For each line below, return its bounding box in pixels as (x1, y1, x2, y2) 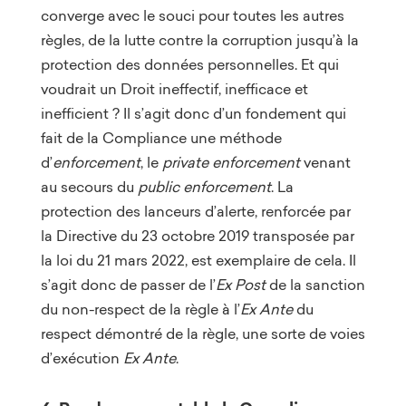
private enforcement (161, 151, 304, 172)
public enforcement (137, 176, 271, 197)
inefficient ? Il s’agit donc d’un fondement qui (40, 102, 346, 123)
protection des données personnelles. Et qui (40, 53, 339, 74)
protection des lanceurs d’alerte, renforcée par (40, 200, 351, 221)
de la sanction (268, 274, 365, 295)
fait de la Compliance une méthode (40, 127, 282, 148)
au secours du (40, 176, 138, 197)
